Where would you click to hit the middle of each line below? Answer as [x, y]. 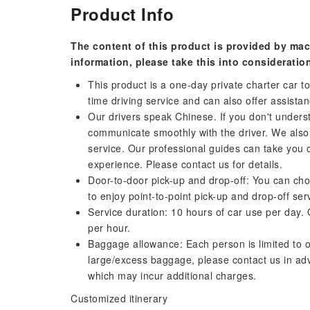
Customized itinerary [119, 298]
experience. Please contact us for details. [185, 164]
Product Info [122, 14]
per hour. [109, 228]
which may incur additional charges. [172, 275]
